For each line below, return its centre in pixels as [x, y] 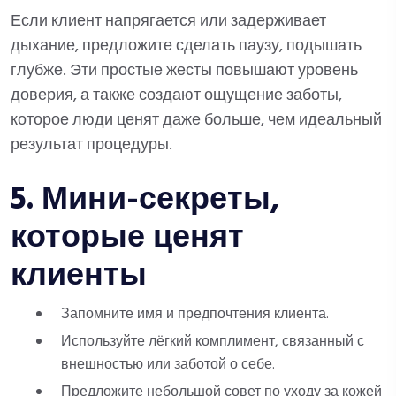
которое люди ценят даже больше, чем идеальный [196, 121]
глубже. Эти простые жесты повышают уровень [184, 71]
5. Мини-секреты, [145, 201]
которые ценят [127, 239]
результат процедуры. [91, 145]
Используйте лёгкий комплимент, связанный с [213, 342]
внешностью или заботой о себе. [168, 365]
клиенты [79, 277]
